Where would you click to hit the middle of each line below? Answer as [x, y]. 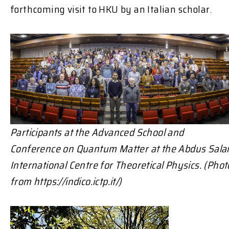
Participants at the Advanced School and [97, 132]
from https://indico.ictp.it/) [66, 181]
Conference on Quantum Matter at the [94, 148]
